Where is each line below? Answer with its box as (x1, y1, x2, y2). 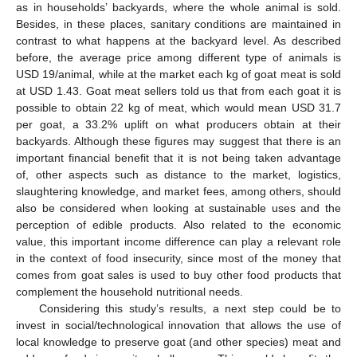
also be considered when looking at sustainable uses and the (16, 202, 341, 215)
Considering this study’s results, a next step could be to (38, 302, 341, 316)
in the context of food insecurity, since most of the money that (16, 252, 341, 265)
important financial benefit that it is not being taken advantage (16, 151, 341, 165)
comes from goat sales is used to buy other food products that (16, 269, 341, 282)
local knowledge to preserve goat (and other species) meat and (16, 335, 341, 349)
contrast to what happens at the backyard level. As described (16, 34, 341, 48)
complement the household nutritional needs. (16, 285, 243, 299)
